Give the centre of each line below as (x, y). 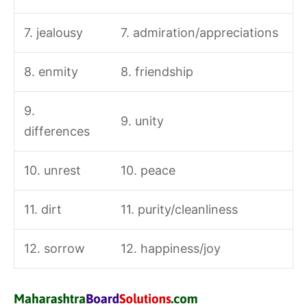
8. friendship (157, 72)
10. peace (148, 171)
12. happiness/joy (170, 249)
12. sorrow (54, 249)
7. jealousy (53, 33)
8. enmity (51, 72)
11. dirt (42, 210)
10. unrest (52, 171)
